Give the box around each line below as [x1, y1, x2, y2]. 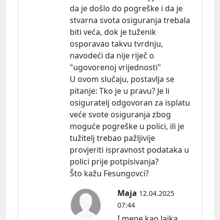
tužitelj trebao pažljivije [70, 132, 155, 143]
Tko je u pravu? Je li [97, 85, 169, 96]
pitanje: [70, 85, 97, 96]
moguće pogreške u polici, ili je [70, 120, 184, 132]
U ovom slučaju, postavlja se [70, 73, 174, 84]
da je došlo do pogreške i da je [70, 2, 183, 14]
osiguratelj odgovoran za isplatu [70, 97, 190, 108]
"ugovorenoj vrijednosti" [70, 61, 161, 73]
